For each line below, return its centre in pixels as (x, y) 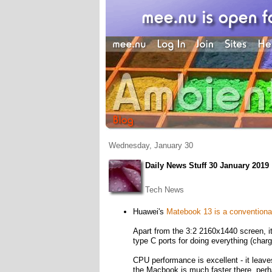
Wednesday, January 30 (151, 145)
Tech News (164, 190)
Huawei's (149, 212)
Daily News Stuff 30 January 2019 (207, 165)
